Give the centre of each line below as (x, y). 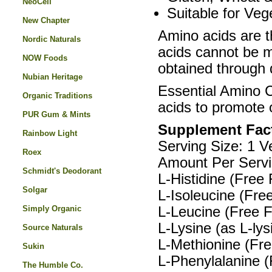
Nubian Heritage (53, 77)
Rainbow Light (50, 133)
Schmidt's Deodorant (62, 171)
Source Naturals (53, 227)
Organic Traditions (57, 96)
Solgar (35, 190)
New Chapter (46, 20)
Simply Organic (52, 209)
